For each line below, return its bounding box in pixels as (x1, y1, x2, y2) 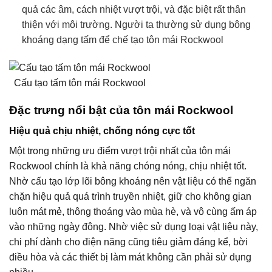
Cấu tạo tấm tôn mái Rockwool (14, 77, 146, 88)
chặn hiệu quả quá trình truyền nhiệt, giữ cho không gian (9, 191, 251, 202)
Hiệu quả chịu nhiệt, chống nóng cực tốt (9, 126, 195, 137)
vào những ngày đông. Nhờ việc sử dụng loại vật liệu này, (9, 222, 258, 233)
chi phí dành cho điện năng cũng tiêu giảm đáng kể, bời (9, 237, 248, 248)
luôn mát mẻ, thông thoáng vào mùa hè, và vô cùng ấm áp (9, 206, 257, 217)
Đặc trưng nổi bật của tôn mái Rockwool (9, 103, 233, 117)
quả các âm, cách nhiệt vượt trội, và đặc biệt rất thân (21, 4, 246, 15)
